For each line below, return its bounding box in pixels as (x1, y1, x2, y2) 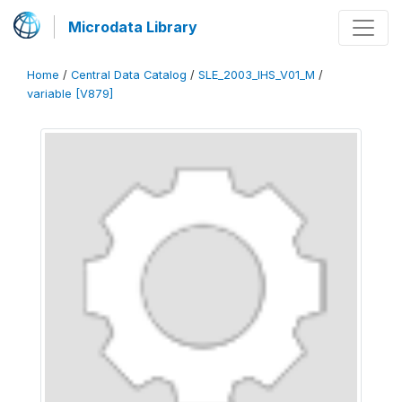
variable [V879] (27, 87, 113, 100)
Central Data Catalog (71, 68, 187, 82)
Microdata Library (68, 18, 197, 36)
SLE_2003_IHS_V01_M (198, 68, 315, 82)
